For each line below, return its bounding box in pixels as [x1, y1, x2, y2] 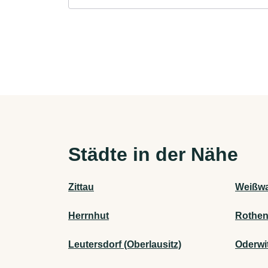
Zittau [68, 182, 94, 193]
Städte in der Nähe [68, 144, 238, 166]
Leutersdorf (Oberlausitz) [68, 239, 181, 250]
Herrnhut [68, 211, 109, 221]
